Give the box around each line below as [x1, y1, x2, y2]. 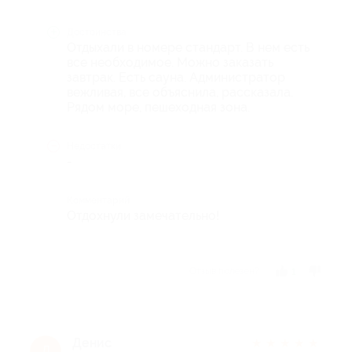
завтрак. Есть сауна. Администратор [67, 70, 285, 85]
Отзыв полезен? [189, 266, 259, 277]
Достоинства [67, 27, 126, 38]
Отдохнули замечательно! [67, 208, 219, 223]
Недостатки [67, 141, 121, 152]
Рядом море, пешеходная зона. [67, 100, 250, 115]
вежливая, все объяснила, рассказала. [67, 85, 293, 100]
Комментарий [67, 195, 130, 206]
